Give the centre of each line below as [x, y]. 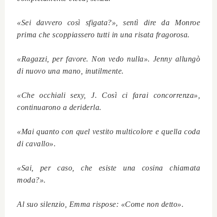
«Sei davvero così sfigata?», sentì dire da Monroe [108, 23]
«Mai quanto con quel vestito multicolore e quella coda [108, 132]
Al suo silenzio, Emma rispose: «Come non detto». [101, 204]
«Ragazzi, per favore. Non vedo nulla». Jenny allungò [108, 59]
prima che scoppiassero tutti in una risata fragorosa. [103, 35]
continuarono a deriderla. [60, 108]
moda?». [32, 180]
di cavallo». [36, 144]
